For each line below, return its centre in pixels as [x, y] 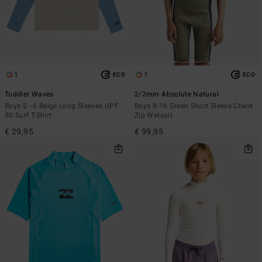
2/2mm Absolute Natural [177, 94]
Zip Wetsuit [154, 115]
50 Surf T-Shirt [28, 115]
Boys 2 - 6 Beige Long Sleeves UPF [62, 106]
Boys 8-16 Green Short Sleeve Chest [194, 106]
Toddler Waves [29, 94]
